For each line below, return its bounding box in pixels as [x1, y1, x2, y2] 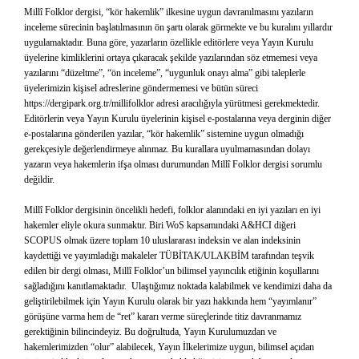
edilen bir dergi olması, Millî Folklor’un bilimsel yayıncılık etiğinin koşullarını [24, 265, 319, 276]
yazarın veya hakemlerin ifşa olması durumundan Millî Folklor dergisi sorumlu [24, 159, 322, 170]
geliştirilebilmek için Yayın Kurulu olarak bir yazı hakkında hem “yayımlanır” [24, 296, 317, 307]
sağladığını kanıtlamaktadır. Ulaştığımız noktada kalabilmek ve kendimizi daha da [24, 280, 332, 292]
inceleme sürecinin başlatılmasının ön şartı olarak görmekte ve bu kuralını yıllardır [24, 22, 333, 33]
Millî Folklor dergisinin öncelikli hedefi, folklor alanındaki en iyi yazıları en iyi [24, 204, 321, 216]
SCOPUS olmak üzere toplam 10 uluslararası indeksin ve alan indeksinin [24, 235, 301, 246]
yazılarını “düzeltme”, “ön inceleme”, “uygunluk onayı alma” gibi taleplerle [24, 67, 305, 79]
